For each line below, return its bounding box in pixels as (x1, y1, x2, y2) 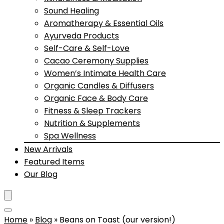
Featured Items (24, 156, 84, 167)
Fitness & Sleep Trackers (44, 105, 141, 116)
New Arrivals (24, 143, 72, 155)
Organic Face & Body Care (44, 92, 148, 104)
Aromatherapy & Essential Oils (44, 17, 163, 29)
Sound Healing (44, 5, 99, 16)
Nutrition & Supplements (44, 117, 140, 129)
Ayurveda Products (44, 30, 119, 41)
